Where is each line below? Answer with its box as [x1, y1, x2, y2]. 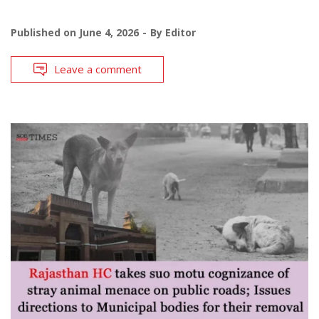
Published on [11, 25, 79, 39]
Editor [165, 25, 196, 39]
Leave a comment [54, 61, 142, 76]
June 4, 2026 [79, 25, 139, 39]
